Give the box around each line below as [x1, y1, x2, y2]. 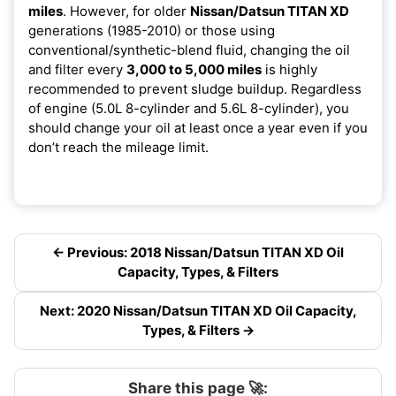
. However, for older [63, 2, 190, 19]
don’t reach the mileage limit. [28, 138, 209, 156]
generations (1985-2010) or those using [28, 21, 275, 39]
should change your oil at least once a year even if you [28, 118, 368, 136]
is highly [262, 60, 317, 78]
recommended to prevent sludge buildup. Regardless [28, 80, 362, 97]
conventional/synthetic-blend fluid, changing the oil [28, 41, 350, 58]
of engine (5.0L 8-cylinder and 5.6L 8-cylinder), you [28, 99, 349, 117]
